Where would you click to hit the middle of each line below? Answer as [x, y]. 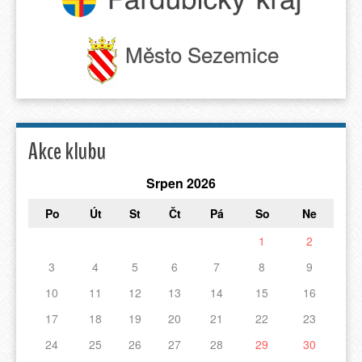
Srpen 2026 [181, 183]
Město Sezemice [202, 54]
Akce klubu [67, 151]
